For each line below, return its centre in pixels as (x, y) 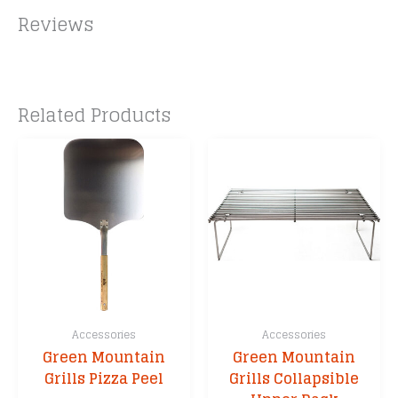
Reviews (56, 24)
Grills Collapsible (294, 378)
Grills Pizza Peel (104, 378)
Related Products (95, 115)
